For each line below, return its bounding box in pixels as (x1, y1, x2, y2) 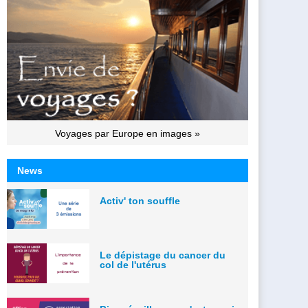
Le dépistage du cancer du (100, 249, 225, 261)
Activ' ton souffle (100, 195, 180, 206)
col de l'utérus (100, 258, 166, 270)
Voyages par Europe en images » (55, 127, 200, 139)
